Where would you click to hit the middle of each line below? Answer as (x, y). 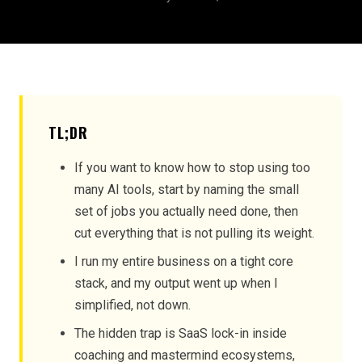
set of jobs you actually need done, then (186, 211)
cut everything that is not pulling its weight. (194, 233)
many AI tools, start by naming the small (187, 189)
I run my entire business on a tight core (184, 261)
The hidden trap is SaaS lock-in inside (181, 333)
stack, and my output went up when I (176, 283)
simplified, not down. (133, 305)
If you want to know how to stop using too (192, 168)
